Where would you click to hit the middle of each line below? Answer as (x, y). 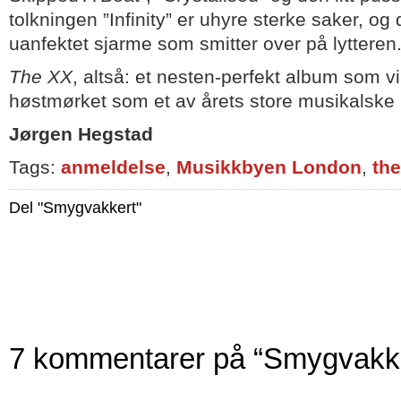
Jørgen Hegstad (81, 134)
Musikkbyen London (269, 167)
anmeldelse (113, 167)
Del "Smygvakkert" (75, 208)
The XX (41, 77)
